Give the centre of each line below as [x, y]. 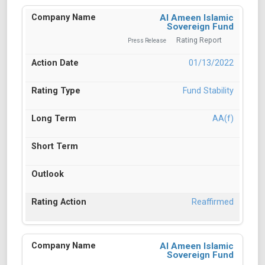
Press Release [147, 41]
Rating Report [199, 41]
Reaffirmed [213, 202]
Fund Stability [208, 91]
